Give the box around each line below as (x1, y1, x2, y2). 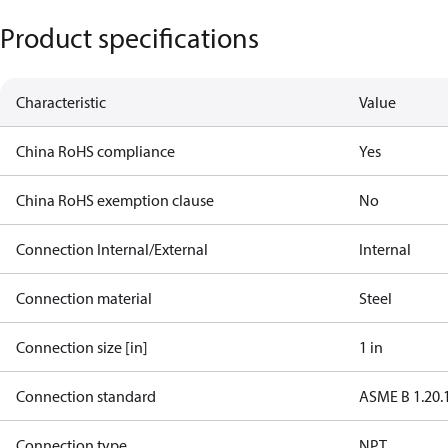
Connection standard (16, 386, 156, 406)
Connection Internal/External (16, 239, 208, 259)
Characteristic (16, 92, 106, 112)
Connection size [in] (16, 337, 148, 357)
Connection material (16, 288, 152, 308)
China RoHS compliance (16, 141, 175, 161)
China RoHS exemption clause (16, 190, 214, 210)
